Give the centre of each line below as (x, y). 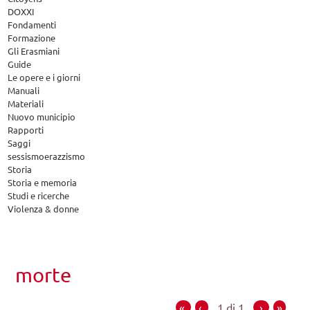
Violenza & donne (44, 209)
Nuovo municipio (42, 117)
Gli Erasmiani (34, 51)
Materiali (26, 103)
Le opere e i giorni (44, 77)
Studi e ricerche (39, 195)
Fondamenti (32, 25)
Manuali (24, 90)
